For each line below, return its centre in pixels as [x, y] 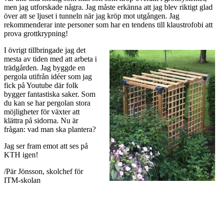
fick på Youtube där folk [41, 85]
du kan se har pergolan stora [47, 103]
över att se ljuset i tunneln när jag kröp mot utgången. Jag [92, 16]
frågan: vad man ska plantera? [50, 129]
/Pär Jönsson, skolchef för [44, 171]
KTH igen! [21, 154]
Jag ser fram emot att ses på [46, 146]
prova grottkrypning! [36, 33]
